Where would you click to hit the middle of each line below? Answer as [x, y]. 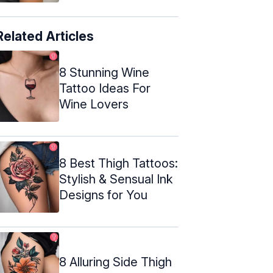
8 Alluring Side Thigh [115, 262]
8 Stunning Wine [104, 72]
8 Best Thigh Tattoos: [119, 163]
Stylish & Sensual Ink [116, 179]
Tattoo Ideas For [105, 88]
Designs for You [103, 195]
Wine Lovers [94, 104]
